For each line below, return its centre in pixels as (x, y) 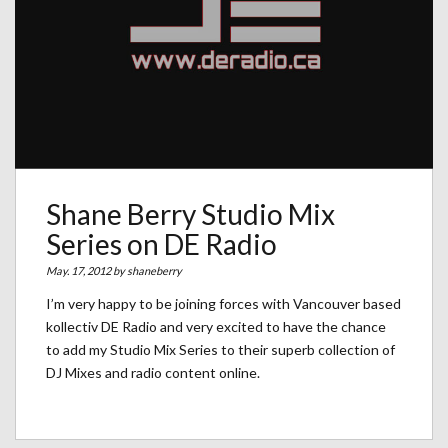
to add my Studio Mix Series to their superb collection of (220, 349)
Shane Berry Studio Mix (190, 213)
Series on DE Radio (161, 243)
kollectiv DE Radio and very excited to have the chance (216, 326)
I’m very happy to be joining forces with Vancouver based (223, 303)
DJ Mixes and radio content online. (153, 372)
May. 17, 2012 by (86, 270)
